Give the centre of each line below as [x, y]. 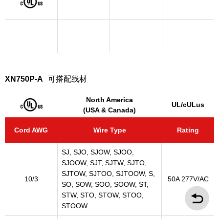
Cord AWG [31, 130]
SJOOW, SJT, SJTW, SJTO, [104, 163]
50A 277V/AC [188, 179]
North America [109, 100]
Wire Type [109, 130]
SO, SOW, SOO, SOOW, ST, [105, 184]
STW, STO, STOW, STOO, [103, 195]
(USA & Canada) [109, 110]
